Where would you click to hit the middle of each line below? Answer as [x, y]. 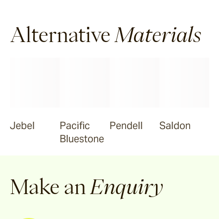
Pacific [75, 125]
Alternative [60, 34]
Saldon [175, 125]
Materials [158, 34]
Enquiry [127, 186]
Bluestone [82, 139]
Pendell [126, 125]
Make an [48, 186]
